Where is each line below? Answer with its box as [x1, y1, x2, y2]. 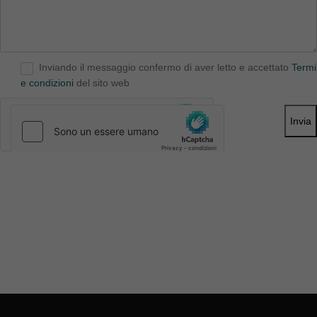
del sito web [74, 77, 129, 89]
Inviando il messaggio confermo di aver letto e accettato [39, 62, 292, 74]
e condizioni [21, 77, 74, 89]
